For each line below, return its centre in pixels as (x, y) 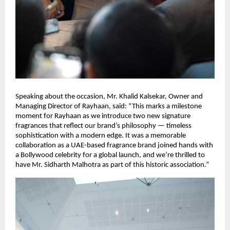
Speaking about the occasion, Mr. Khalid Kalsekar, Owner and (109, 97)
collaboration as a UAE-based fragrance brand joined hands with (114, 146)
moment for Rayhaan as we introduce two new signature (103, 117)
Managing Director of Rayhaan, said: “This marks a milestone (109, 107)
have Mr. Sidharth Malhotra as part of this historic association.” (112, 165)
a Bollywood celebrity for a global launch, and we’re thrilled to (110, 156)
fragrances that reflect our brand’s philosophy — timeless (103, 126)
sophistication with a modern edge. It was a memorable (101, 136)
